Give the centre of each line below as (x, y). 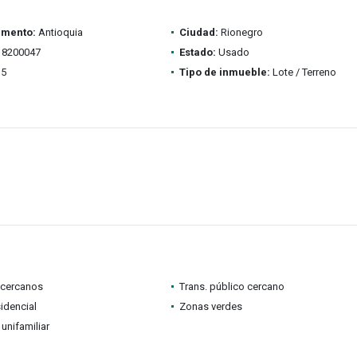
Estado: (197, 52)
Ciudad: (198, 32)
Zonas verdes (210, 306)
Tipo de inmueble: (224, 72)
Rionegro (240, 32)
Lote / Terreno (303, 72)
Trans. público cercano (231, 286)
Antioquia (59, 32)
